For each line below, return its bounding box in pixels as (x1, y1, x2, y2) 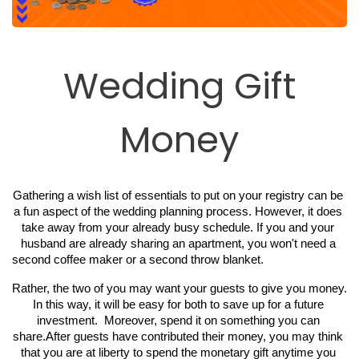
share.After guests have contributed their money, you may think (13, 330, 343, 344)
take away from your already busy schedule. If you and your (22, 221, 334, 235)
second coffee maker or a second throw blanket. (12, 253, 267, 267)
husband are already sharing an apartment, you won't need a (20, 237, 336, 251)
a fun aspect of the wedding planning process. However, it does (14, 205, 342, 219)
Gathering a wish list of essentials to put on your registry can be (13, 189, 343, 203)
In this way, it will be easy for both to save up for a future (32, 298, 324, 312)
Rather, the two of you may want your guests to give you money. (12, 282, 347, 296)
